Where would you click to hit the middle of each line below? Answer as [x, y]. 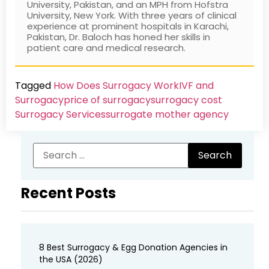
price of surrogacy [107, 100]
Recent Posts [68, 193]
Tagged [34, 86]
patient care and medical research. [106, 48]
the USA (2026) [71, 260]
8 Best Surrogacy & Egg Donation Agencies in [133, 248]
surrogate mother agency [167, 115]
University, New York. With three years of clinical [132, 16]
